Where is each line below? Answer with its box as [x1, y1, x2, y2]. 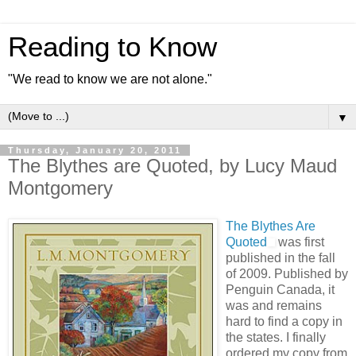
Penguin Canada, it [226, 282, 335, 296]
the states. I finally [226, 330, 326, 344]
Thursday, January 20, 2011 [8, 145, 182, 155]
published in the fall [226, 250, 335, 265]
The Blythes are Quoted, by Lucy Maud [8, 155, 337, 176]
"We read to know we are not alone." [8, 72, 212, 86]
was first [275, 234, 324, 249]
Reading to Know [8, 32, 217, 62]
